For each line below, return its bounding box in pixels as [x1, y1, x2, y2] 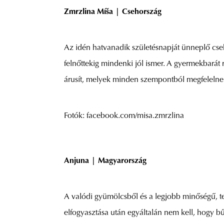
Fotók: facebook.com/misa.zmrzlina [64, 112, 186, 120]
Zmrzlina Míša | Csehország [64, 8, 161, 16]
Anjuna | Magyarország [64, 157, 146, 165]
